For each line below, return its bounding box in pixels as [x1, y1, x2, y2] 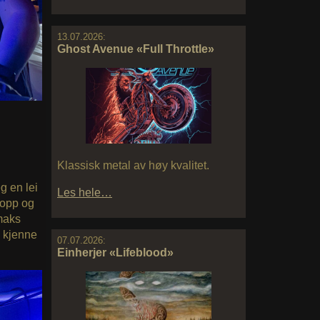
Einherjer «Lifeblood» [57, 246, 174, 259]
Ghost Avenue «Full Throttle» [57, 43, 214, 56]
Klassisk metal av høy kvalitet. [57, 159, 209, 171]
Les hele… [57, 186, 112, 199]
